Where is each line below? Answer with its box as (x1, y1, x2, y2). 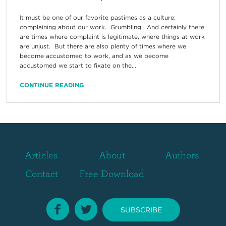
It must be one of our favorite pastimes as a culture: (19, 14, 176, 22)
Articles (25, 149, 59, 161)
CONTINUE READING (19, 81, 84, 89)
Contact (25, 167, 58, 179)
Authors (165, 149, 200, 161)
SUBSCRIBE (121, 206, 162, 214)
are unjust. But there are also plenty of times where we (19, 42, 186, 50)
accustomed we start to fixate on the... (19, 62, 136, 70)
